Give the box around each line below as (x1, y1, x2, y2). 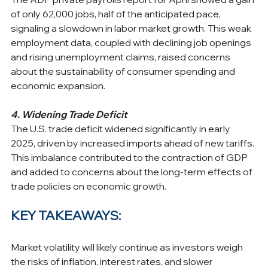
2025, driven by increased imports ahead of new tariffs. (11, 136, 256, 149)
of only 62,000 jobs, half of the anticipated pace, (11, 7, 223, 20)
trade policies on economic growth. (11, 179, 166, 192)
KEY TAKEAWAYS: (11, 206, 121, 224)
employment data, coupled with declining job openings (11, 36, 253, 48)
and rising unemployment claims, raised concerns (11, 50, 232, 63)
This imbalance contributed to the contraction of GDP (11, 151, 249, 163)
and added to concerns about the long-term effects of (11, 165, 254, 178)
